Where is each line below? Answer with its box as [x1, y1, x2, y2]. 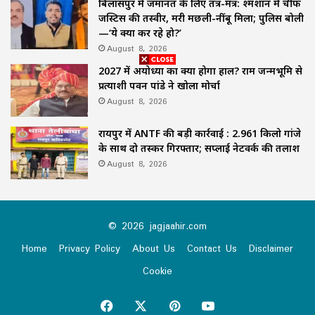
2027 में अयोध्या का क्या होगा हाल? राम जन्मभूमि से [98, 63, 302, 77]
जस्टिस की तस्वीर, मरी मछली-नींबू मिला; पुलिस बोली [98, 11, 304, 25]
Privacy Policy [59, 238, 120, 258]
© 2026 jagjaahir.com [108, 215, 207, 236]
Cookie [143, 260, 172, 281]
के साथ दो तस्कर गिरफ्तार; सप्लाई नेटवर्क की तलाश [98, 141, 300, 155]
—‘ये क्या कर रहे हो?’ [98, 25, 181, 39]
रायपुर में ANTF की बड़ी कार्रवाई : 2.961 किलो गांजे [98, 126, 301, 140]
